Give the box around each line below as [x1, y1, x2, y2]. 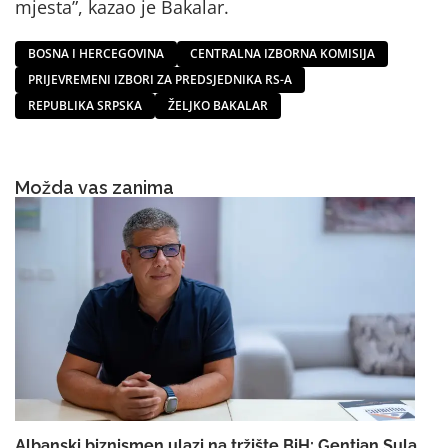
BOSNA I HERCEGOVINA [28, 44, 164, 62]
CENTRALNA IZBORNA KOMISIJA [190, 44, 375, 62]
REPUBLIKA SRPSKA [28, 96, 142, 114]
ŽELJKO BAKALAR [168, 96, 268, 114]
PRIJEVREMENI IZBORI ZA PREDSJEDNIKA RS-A [28, 70, 292, 88]
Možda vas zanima [15, 176, 174, 198]
